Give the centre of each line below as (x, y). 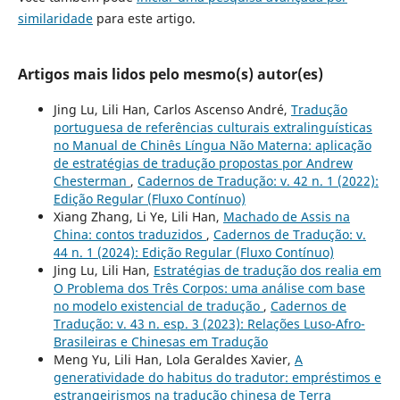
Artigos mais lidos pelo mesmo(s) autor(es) (170, 75)
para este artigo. (144, 19)
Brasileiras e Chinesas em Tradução (160, 342)
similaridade (55, 19)
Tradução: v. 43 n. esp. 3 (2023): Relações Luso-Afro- (209, 324)
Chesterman (92, 181)
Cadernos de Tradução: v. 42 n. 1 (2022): (258, 181)
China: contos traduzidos (129, 235)
